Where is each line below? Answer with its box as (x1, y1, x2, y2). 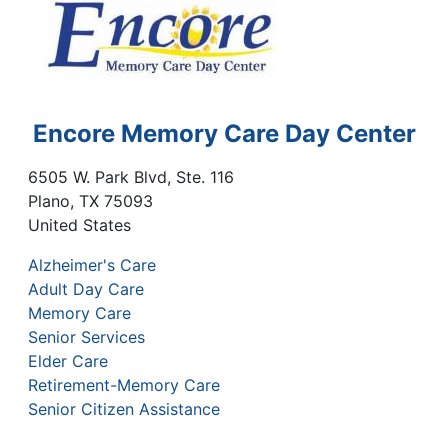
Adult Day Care (28, 278, 144, 299)
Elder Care (28, 350, 108, 371)
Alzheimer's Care (28, 254, 156, 275)
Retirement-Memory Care (28, 374, 220, 395)
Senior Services (28, 326, 145, 347)
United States (28, 214, 131, 235)
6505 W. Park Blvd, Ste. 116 (28, 166, 234, 187)
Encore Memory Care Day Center (32, 118, 416, 148)
